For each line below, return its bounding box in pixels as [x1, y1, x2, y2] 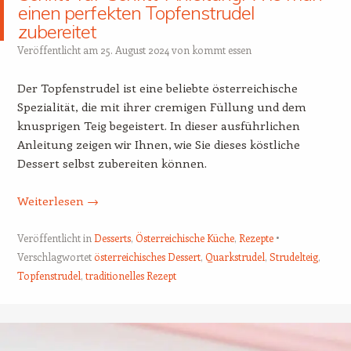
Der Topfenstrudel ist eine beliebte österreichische [16, 79, 298, 96]
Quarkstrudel [204, 249, 265, 263]
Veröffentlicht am [16, 42, 100, 56]
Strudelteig [269, 249, 318, 263]
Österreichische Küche [135, 230, 234, 244]
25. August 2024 [100, 42, 169, 56]
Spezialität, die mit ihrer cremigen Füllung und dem [16, 98, 306, 114]
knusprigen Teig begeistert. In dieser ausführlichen [16, 117, 300, 133]
